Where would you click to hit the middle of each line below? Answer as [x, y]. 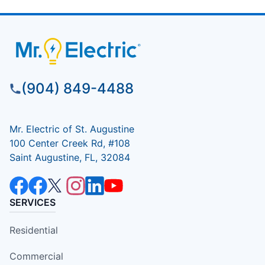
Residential [34, 230]
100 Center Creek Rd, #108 [70, 143]
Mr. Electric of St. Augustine [72, 129]
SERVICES [33, 202]
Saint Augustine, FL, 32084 [70, 157]
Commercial [36, 256]
